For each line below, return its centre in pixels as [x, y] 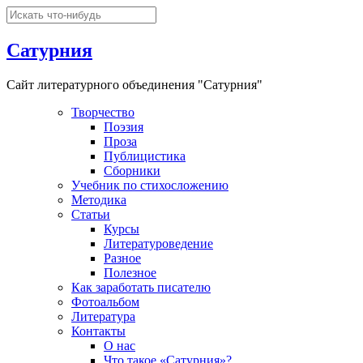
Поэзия [124, 126]
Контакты [98, 331]
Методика [99, 199]
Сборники [132, 170]
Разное [122, 258]
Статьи [91, 214]
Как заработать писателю [141, 287]
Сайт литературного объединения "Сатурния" [135, 84]
